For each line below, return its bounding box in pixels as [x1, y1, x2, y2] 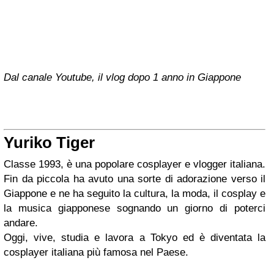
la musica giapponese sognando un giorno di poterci [4, 202, 265, 215]
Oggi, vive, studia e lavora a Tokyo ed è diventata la [4, 232, 265, 244]
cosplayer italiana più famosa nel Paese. [4, 246, 188, 259]
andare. [4, 217, 38, 229]
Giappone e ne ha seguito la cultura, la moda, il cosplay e [4, 188, 265, 200]
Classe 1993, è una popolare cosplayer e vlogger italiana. [4, 158, 265, 171]
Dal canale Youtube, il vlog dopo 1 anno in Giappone [4, 71, 241, 83]
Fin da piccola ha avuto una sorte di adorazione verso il [4, 173, 265, 185]
